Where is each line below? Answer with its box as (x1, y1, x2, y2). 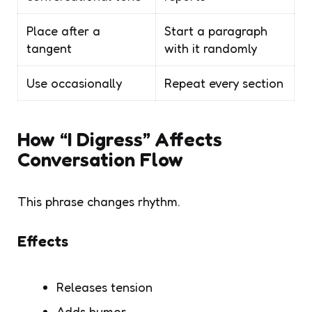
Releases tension (56, 279, 153, 295)
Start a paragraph (164, 22, 267, 38)
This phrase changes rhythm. (17, 193, 180, 209)
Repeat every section (164, 75, 283, 91)
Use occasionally (26, 75, 122, 91)
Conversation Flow (17, 147, 183, 171)
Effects (17, 231, 68, 250)
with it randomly (164, 40, 257, 56)
